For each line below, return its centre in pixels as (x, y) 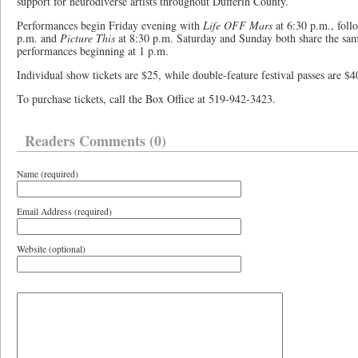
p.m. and (38, 38)
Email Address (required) (64, 211)
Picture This (89, 38)
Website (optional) (51, 249)
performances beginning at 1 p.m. (93, 51)
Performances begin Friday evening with (108, 25)
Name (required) (48, 174)
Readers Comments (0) (95, 141)
